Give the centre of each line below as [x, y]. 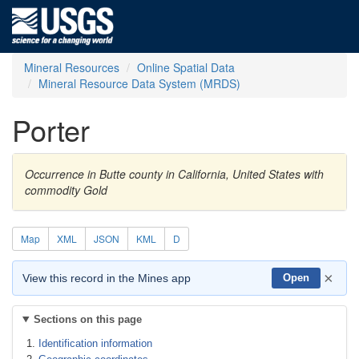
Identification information [95, 343]
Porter [51, 129]
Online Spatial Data [186, 67]
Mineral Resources [72, 67]
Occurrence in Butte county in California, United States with [174, 174]
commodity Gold [66, 190]
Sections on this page [87, 319]
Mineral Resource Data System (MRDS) [139, 83]
